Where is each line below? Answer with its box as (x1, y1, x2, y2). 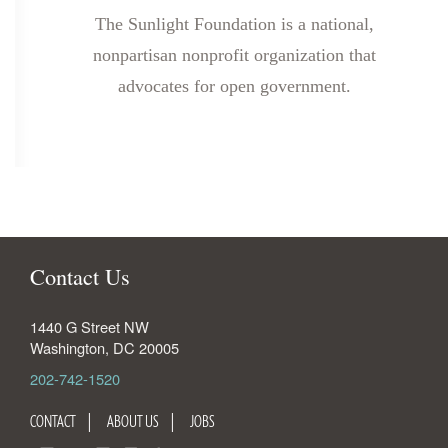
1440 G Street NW (30, 316, 149, 337)
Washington (30, 337, 105, 358)
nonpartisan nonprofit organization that (92, 45, 376, 65)
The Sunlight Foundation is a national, (94, 14, 374, 34)
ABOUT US (107, 410, 159, 432)
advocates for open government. (117, 76, 351, 96)
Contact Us (30, 261, 130, 291)
